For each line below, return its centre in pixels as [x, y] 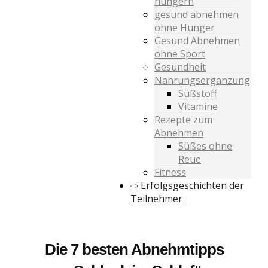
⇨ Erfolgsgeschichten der [187, 185]
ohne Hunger [185, 27]
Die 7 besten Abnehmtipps [134, 249]
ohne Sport [180, 54]
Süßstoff [198, 93]
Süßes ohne [205, 146]
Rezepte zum [183, 119]
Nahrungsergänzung [202, 80]
